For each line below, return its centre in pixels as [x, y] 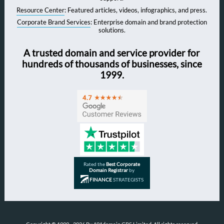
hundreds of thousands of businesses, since [112, 64]
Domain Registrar [109, 170]
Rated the [95, 164]
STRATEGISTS [127, 179]
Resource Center [41, 10]
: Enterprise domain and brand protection [148, 22]
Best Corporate [123, 164]
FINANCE [100, 179]
